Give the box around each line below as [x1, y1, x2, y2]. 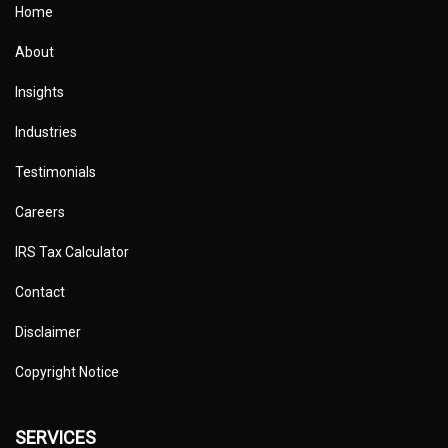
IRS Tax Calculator [15, 244, 129, 261]
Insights [15, 84, 64, 101]
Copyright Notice [15, 364, 119, 381]
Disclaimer [15, 324, 81, 341]
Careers [15, 204, 65, 221]
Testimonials [15, 164, 96, 181]
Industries [15, 124, 77, 141]
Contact [15, 284, 65, 301]
